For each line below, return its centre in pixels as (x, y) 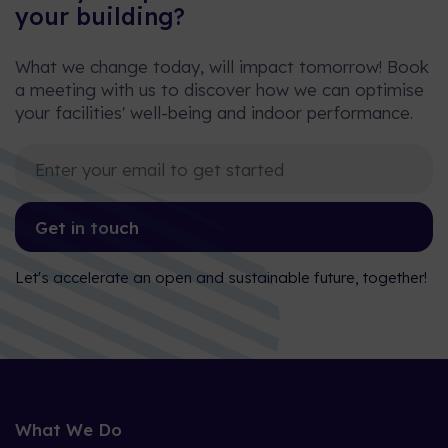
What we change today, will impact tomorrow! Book (222, 66)
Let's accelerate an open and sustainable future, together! (221, 277)
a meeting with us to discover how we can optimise (219, 89)
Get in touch (87, 227)
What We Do (68, 429)
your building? (100, 16)
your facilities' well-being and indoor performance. (214, 112)
